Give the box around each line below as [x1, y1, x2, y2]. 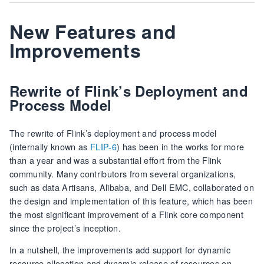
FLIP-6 [90, 140, 117, 153]
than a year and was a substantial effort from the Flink [9, 154, 222, 167]
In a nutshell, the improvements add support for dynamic [9, 243, 231, 256]
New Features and [9, 18, 177, 45]
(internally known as [9, 140, 90, 153]
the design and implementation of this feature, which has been [9, 194, 253, 207]
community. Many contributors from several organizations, [9, 167, 236, 180]
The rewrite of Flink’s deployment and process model [9, 127, 217, 140]
